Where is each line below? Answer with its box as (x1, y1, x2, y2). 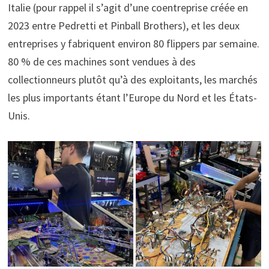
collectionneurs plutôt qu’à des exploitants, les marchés (7, 72, 258, 86)
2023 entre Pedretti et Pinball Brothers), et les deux (7, 18, 240, 32)
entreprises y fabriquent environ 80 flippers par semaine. (7, 36, 259, 50)
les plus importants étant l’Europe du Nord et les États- (7, 90, 257, 104)
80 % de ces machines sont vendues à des (7, 54, 196, 68)
